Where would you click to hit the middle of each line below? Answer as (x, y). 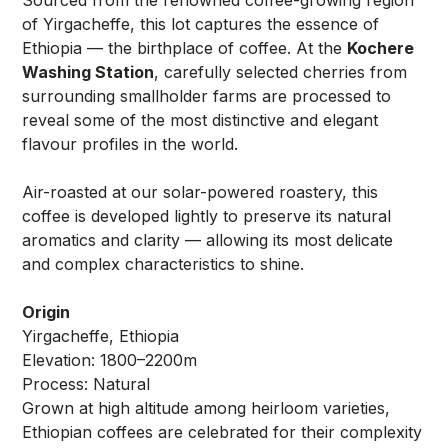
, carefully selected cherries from (281, 71)
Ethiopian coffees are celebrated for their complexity (222, 431)
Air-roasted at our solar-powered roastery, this (200, 191)
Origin (46, 311)
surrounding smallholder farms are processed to (207, 95)
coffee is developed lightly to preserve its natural (207, 215)
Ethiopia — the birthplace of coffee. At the (185, 47)
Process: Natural (86, 383)
